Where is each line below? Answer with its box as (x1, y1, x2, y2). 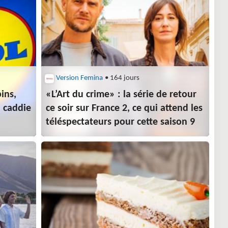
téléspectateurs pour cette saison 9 (46, 117, 195, 128)
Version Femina (56, 74, 103, 82)
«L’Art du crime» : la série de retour (46, 90, 197, 100)
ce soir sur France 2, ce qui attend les (46, 103, 203, 114)
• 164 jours (103, 74, 140, 82)
